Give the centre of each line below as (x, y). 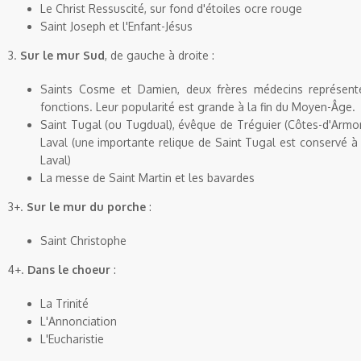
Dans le (50, 270)
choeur (91, 270)
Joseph (88, 26)
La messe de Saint (89, 178)
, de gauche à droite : (160, 55)
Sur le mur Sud (62, 55)
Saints (60, 89)
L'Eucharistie (72, 339)
